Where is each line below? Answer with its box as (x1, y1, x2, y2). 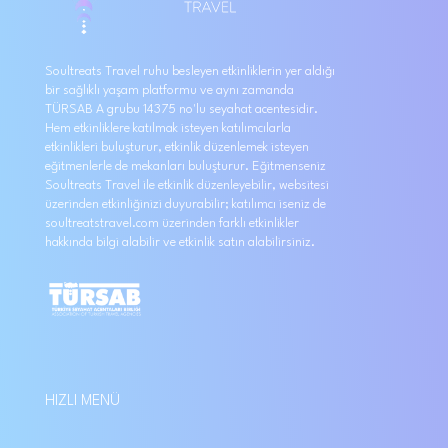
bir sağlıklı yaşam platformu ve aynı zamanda (45, 84, 294, 97)
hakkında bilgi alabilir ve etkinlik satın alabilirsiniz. (45, 236, 315, 249)
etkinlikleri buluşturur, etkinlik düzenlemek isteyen (45, 141, 309, 154)
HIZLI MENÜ (45, 394, 120, 410)
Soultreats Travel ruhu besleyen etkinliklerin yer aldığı (45, 65, 335, 78)
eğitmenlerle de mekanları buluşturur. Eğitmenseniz (45, 160, 326, 173)
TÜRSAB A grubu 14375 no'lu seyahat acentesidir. (45, 103, 318, 116)
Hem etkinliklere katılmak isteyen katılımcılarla (45, 122, 291, 135)
